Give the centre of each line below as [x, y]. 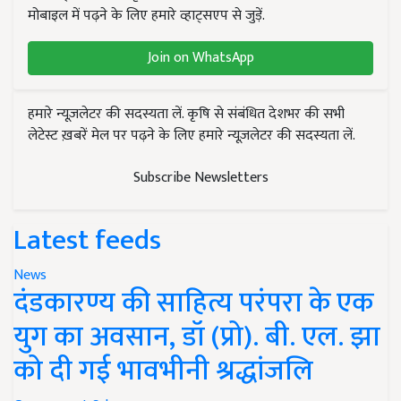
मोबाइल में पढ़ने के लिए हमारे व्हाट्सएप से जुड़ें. [146, 15]
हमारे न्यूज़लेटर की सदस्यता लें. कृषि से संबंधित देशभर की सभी [186, 114]
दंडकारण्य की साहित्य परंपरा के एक [193, 303]
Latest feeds [87, 240]
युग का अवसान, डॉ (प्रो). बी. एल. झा [197, 337]
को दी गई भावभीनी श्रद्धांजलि [163, 371]
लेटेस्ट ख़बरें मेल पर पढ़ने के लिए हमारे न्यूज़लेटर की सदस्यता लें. [192, 135]
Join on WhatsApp [200, 57]
